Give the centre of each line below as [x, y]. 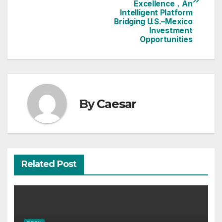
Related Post [49, 164]
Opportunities [166, 40]
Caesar [117, 104]
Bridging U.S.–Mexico [153, 22]
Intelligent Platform [156, 13]
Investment [171, 31]
